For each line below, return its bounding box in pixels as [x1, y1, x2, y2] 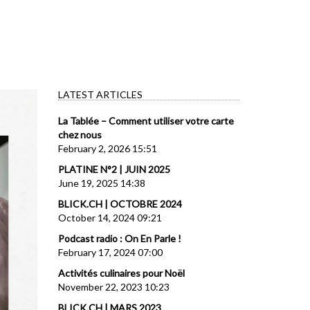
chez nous [57, 128, 102, 140]
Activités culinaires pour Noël [57, 266, 185, 279]
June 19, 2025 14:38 [57, 176, 145, 189]
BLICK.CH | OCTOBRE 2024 [57, 197, 182, 210]
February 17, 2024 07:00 [57, 246, 163, 258]
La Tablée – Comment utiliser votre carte [57, 114, 234, 127]
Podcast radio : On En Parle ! [57, 232, 181, 244]
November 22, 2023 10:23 [57, 280, 170, 293]
